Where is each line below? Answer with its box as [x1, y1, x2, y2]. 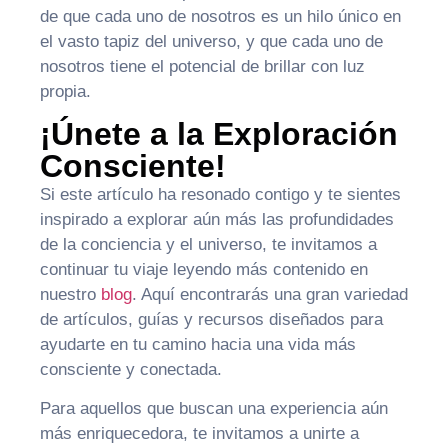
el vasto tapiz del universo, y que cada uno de [40, 31, 383, 51]
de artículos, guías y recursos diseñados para [40, 310, 383, 330]
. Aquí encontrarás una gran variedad [132, 285, 408, 305]
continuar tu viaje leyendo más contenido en [40, 260, 368, 280]
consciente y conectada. [40, 360, 222, 380]
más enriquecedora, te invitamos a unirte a [40, 424, 359, 444]
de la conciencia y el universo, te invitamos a [40, 235, 377, 255]
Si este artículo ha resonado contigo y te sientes [40, 185, 401, 205]
